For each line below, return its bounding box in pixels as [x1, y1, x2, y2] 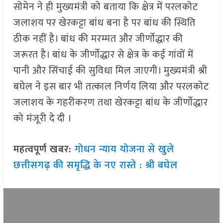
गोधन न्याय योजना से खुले [74, 140, 174, 158]
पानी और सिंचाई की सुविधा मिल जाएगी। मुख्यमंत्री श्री [13, 62, 208, 79]
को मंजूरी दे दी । [13, 110, 72, 127]
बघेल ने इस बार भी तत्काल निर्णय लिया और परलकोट [13, 78, 209, 95]
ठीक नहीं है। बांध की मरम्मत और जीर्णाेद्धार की [13, 30, 183, 47]
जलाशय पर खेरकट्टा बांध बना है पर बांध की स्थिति [13, 14, 196, 31]
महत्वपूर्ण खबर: [13, 140, 75, 158]
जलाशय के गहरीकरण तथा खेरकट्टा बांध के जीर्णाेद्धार [13, 94, 208, 111]
